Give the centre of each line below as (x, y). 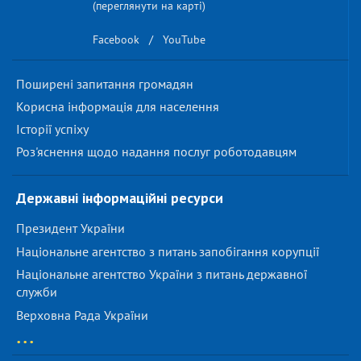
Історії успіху (52, 129)
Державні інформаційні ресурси (120, 198)
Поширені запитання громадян (105, 84)
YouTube (184, 40)
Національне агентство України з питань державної (162, 274)
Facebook (116, 40)
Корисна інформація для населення (118, 106)
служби (37, 292)
